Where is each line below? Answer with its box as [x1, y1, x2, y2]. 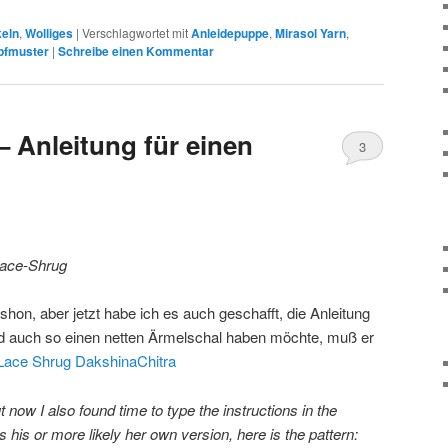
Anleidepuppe [191, 23, 269, 42]
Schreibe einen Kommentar [58, 41, 214, 60]
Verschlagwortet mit [82, 23, 188, 41]
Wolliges [25, 23, 73, 42]
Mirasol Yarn [275, 23, 346, 42]
